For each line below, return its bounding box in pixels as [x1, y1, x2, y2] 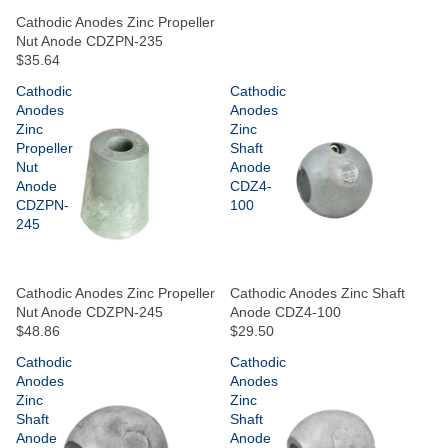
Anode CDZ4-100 [230, 303, 341, 320]
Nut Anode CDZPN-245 [16, 303, 163, 320]
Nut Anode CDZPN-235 [16, 32, 163, 49]
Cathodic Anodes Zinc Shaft [230, 284, 405, 301]
